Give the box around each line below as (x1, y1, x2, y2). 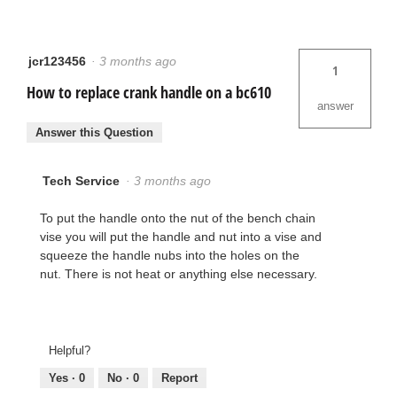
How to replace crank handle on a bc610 (27, 81, 271, 103)
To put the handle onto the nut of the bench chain (40, 211, 315, 226)
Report (161, 370, 198, 385)
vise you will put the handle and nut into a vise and (40, 230, 322, 245)
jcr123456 (28, 53, 86, 68)
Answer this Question (35, 126, 153, 140)
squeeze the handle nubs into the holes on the (40, 248, 300, 263)
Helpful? (49, 343, 90, 357)
